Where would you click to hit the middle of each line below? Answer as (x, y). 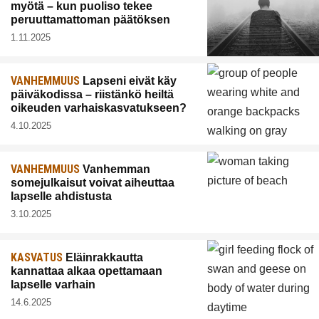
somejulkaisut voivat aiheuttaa (93, 182)
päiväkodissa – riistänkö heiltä (92, 94)
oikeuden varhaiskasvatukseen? (99, 108)
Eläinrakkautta (103, 257)
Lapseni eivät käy (128, 80)
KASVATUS (37, 257)
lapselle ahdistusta (61, 196)
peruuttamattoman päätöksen (90, 19)
